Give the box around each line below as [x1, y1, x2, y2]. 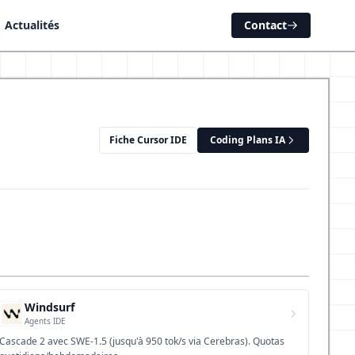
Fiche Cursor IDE [109, 133, 187, 147]
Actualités [5, 17, 60, 32]
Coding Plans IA [210, 133, 285, 147]
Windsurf [25, 300, 74, 315]
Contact [243, 17, 287, 32]
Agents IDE [25, 315, 66, 326]
